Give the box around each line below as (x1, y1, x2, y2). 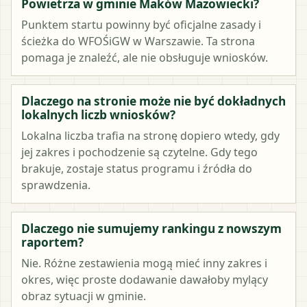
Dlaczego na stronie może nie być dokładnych (21, 93, 286, 109)
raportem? (21, 234, 84, 250)
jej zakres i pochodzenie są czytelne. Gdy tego (21, 144, 258, 160)
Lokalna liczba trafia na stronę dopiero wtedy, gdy (21, 127, 280, 143)
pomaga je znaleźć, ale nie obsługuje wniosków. (21, 49, 268, 65)
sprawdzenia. (21, 177, 90, 193)
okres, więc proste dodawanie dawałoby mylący (21, 271, 268, 287)
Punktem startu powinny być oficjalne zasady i (21, 16, 261, 32)
